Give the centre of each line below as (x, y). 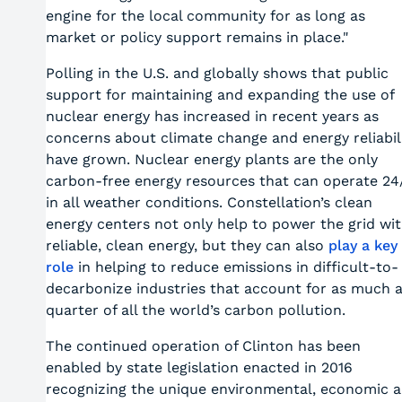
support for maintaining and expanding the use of (219, 95)
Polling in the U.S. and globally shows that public (217, 73)
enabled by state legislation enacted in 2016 (199, 367)
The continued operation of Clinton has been (203, 346)
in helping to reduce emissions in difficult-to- (236, 267)
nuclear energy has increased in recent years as (212, 116)
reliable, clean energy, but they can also (187, 245)
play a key (363, 245)
